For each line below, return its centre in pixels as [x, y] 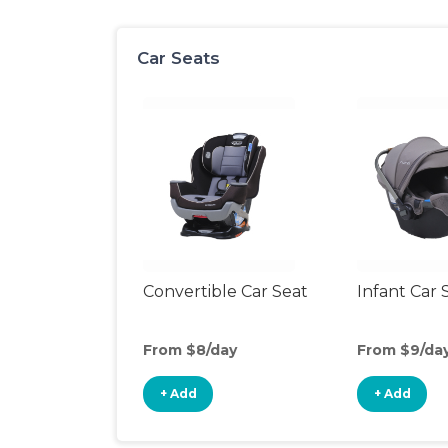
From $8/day [190, 350]
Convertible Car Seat [225, 291]
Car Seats [178, 58]
